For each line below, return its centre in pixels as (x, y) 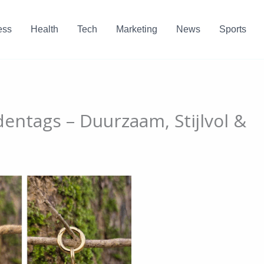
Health (44, 29)
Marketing (136, 29)
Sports (232, 29)
